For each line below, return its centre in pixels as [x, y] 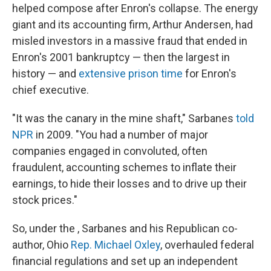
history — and [45, 73]
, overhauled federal [207, 245]
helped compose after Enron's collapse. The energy [135, 8]
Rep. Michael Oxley [116, 245]
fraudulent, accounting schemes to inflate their [124, 167]
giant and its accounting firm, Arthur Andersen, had [132, 24]
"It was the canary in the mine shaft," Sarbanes [124, 118]
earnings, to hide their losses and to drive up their [129, 184]
